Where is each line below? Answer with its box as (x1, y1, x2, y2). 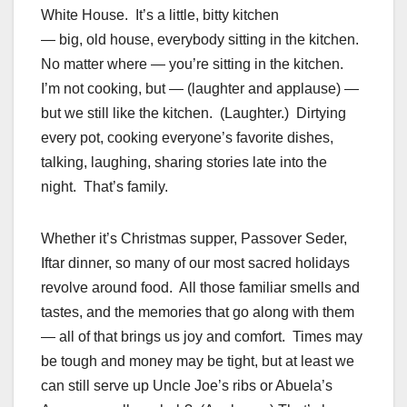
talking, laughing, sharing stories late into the (41, 154, 327, 171)
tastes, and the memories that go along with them (41, 304, 354, 321)
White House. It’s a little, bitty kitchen (41, 7, 279, 24)
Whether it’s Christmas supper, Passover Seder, (41, 231, 347, 247)
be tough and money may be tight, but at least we (41, 353, 354, 370)
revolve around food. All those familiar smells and (41, 280, 360, 296)
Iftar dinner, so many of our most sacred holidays (41, 255, 350, 272)
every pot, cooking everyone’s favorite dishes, (41, 130, 333, 146)
